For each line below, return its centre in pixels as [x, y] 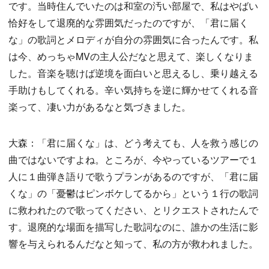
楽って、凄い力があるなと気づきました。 [100, 107]
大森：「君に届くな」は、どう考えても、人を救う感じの [133, 143]
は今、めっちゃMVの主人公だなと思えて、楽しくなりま [131, 56]
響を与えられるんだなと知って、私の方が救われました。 [133, 243]
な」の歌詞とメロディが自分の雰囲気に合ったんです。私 [133, 39]
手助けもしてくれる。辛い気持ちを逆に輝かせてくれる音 [133, 90]
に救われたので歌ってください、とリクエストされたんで [133, 210]
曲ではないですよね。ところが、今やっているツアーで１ [133, 159]
